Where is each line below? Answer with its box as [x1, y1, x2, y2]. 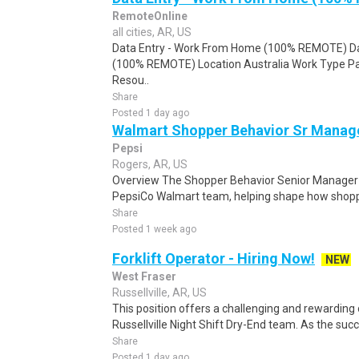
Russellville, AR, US [112, 286, 207, 299]
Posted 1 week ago [112, 224, 196, 235]
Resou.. [112, 74, 149, 87]
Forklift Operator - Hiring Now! [112, 250, 315, 267]
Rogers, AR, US [112, 158, 188, 171]
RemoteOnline [112, 10, 188, 22]
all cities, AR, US [112, 26, 192, 38]
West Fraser [112, 270, 176, 283]
